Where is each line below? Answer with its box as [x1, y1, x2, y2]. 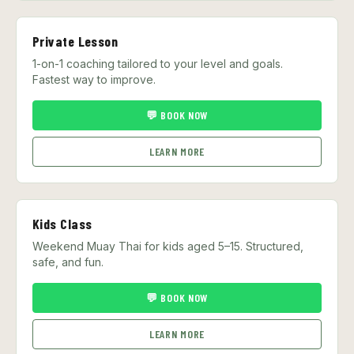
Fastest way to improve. [32, 72, 156, 86]
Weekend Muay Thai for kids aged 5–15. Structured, [32, 239, 303, 253]
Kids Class [32, 214, 92, 232]
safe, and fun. [32, 254, 104, 269]
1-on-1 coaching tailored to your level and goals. [32, 56, 283, 70]
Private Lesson [32, 32, 119, 50]
